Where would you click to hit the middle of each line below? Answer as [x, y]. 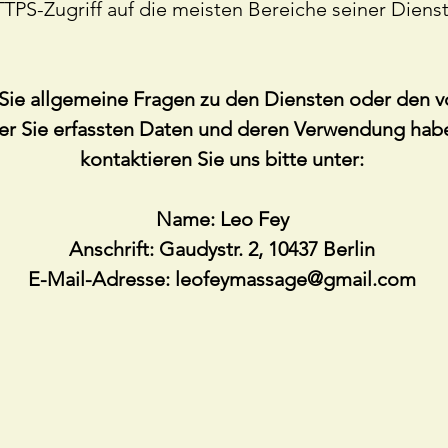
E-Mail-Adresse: [101, 279]
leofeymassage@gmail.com [295, 279]
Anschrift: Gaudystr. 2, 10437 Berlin [222, 249]
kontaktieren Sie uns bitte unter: [222, 159]
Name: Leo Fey [222, 219]
